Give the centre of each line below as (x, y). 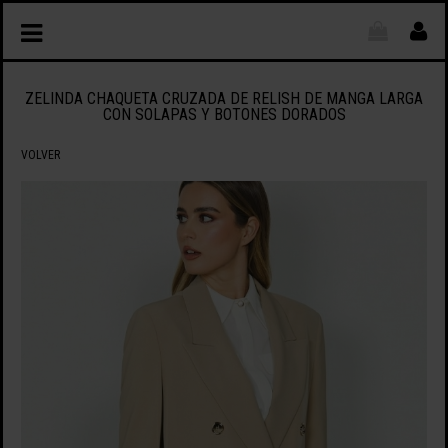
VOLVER (40, 154)
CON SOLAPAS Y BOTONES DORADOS (224, 115)
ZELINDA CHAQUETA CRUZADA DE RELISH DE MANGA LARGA (224, 99)
